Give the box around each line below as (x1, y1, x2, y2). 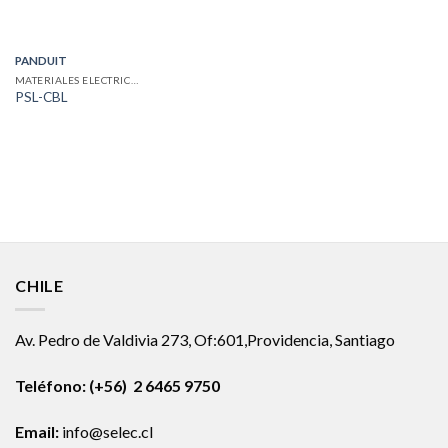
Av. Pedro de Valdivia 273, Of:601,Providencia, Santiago (15, 330, 395, 350)
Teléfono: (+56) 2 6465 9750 (15, 375, 220, 395)
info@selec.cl (59, 421, 153, 441)
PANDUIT (14, 53, 67, 67)
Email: (15, 421, 59, 441)
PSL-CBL (14, 89, 68, 106)
